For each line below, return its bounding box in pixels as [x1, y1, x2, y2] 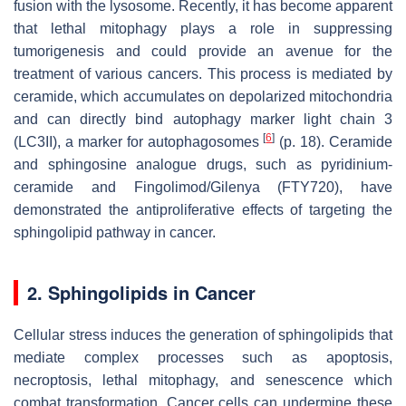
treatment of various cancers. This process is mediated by [14, 65, 392, 82]
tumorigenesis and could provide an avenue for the [14, 43, 392, 59]
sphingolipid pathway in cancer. [14, 224, 216, 240]
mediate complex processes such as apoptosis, [14, 349, 392, 365]
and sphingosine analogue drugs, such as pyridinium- [14, 156, 392, 172]
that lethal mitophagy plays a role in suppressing [14, 20, 392, 36]
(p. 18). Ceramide [275, 133, 392, 150]
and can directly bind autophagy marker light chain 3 [14, 111, 392, 127]
